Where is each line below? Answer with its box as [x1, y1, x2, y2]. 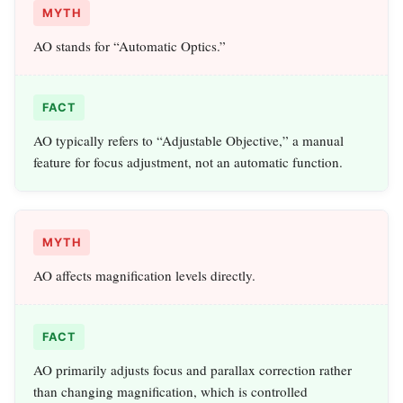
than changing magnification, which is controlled [33, 382, 308, 401]
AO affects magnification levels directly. [33, 266, 255, 285]
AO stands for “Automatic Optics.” [33, 37, 226, 56]
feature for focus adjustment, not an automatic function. [33, 153, 343, 172]
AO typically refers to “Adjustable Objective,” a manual [33, 131, 344, 150]
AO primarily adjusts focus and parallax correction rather [33, 361, 352, 380]
